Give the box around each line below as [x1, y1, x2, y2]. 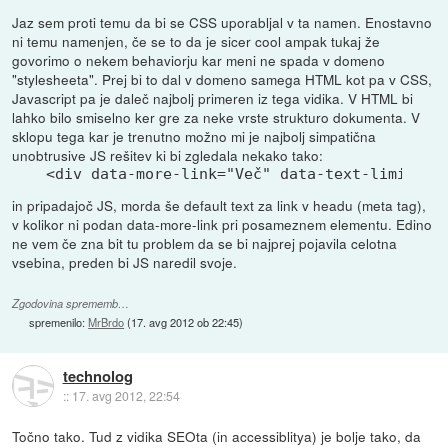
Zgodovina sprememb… [12, 295, 130, 311]
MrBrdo [88, 313, 125, 330]
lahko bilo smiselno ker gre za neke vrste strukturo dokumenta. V [12, 106, 421, 127]
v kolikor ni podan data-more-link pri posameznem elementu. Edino [12, 213, 433, 234]
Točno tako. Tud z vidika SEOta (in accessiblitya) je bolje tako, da [12, 425, 422, 446]
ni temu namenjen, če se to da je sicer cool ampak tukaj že [12, 30, 381, 51]
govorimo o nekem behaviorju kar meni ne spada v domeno [12, 49, 386, 70]
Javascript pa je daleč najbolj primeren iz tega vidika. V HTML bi [12, 87, 414, 108]
